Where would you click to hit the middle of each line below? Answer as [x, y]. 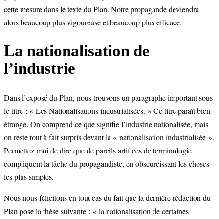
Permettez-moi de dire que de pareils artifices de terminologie [98, 150]
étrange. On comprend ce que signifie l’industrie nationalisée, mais [106, 124]
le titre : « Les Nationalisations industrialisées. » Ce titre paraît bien [107, 110]
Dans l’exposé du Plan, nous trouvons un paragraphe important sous [108, 97]
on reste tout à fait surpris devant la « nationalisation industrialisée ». [109, 137]
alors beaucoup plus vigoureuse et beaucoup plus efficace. [93, 22]
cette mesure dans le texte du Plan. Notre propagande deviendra [101, 9]
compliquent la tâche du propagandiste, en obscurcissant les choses [107, 163]
